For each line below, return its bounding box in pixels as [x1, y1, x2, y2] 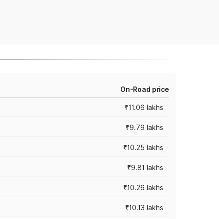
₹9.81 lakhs [127, 163, 163, 172]
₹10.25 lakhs [123, 143, 163, 152]
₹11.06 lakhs [125, 103, 163, 111]
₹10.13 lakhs [125, 203, 163, 212]
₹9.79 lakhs [126, 123, 163, 131]
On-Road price [120, 85, 169, 93]
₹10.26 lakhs [123, 183, 163, 192]
